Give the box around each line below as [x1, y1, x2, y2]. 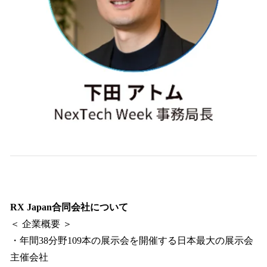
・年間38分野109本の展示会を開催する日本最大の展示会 [10, 235, 253, 246]
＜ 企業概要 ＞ [10, 219, 72, 229]
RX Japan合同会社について [10, 202, 128, 213]
